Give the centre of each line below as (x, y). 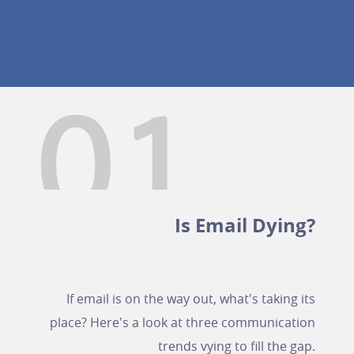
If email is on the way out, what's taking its (191, 299)
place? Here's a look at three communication (183, 322)
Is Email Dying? (245, 225)
